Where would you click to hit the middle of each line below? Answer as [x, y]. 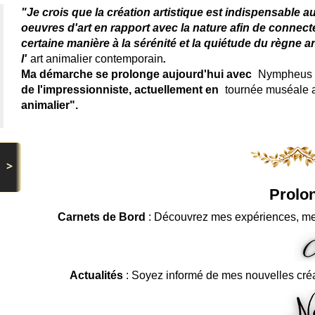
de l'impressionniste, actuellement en [121, 90]
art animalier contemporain [97, 59]
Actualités [96, 276]
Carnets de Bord [102, 217]
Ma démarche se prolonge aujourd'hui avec [138, 75]
